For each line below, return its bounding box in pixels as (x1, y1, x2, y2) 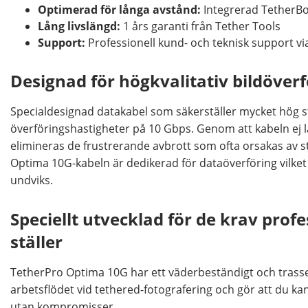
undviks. (10, 173, 53, 188)
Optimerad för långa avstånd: (38, 1, 201, 17)
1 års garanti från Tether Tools (120, 18, 280, 34)
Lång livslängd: (38, 18, 120, 34)
